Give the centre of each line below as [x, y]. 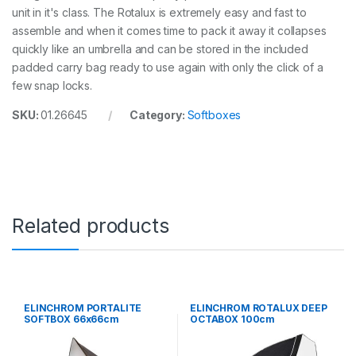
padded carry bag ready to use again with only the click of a [168, 68]
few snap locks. [52, 86]
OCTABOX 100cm [232, 319]
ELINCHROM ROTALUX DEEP [258, 308]
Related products [91, 226]
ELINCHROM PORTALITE [83, 308]
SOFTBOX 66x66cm [71, 319]
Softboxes [214, 115]
